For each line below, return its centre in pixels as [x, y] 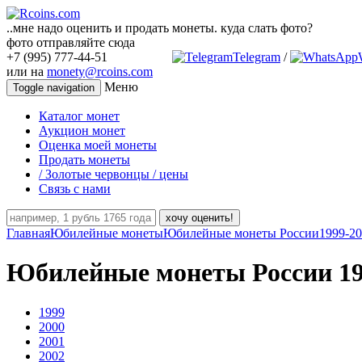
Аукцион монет [82, 130]
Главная [28, 233]
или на [27, 72]
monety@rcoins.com [100, 72]
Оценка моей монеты [98, 145]
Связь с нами [75, 189]
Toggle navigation [54, 88]
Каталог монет [79, 116]
